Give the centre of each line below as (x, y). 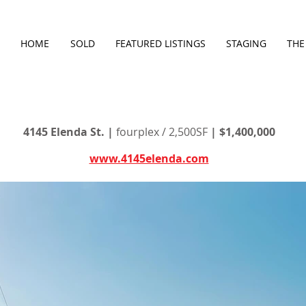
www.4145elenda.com (149, 158)
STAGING (246, 43)
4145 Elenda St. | (69, 132)
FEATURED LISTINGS (161, 43)
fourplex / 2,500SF (162, 132)
